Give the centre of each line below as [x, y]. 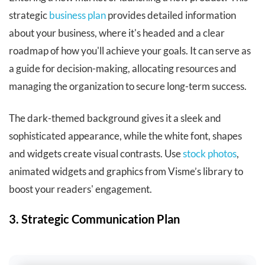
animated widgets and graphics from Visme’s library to [126, 172]
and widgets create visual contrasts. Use [96, 154]
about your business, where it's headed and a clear [117, 33]
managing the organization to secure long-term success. [128, 86]
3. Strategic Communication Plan [94, 219]
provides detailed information [171, 15]
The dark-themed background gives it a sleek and [115, 118]
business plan [77, 15]
